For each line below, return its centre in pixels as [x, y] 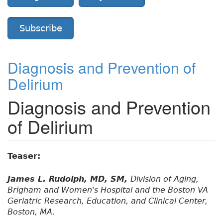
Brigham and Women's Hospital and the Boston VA [108, 190]
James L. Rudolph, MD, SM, [69, 179]
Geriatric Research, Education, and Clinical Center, [108, 201]
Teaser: [25, 156]
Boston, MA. [31, 212]
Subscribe [41, 28]
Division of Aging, [165, 179]
